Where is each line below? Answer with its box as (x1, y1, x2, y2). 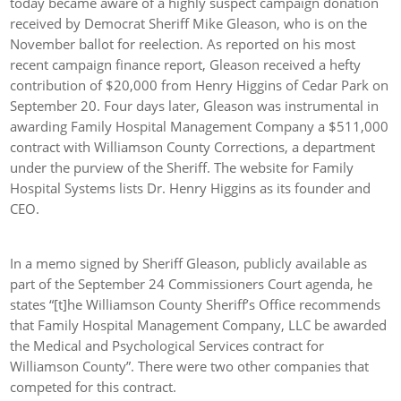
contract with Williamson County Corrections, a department (10, 137, 376, 156)
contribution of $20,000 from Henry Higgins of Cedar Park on (10, 75, 389, 94)
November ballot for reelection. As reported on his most (10, 34, 356, 53)
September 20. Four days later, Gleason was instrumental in (10, 96, 380, 115)
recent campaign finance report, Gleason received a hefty (10, 55, 362, 73)
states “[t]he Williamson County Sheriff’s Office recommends (10, 294, 381, 313)
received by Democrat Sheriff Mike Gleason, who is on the (10, 13, 368, 32)
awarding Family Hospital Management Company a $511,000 (10, 116, 389, 135)
